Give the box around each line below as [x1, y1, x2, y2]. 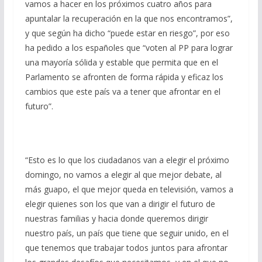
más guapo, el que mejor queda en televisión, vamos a [25, 183, 233, 195]
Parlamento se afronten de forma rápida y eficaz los [25, 71, 223, 82]
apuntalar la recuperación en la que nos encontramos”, [25, 12, 233, 24]
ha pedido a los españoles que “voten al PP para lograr [25, 42, 233, 53]
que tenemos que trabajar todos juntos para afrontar [25, 242, 227, 253]
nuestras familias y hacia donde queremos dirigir [25, 212, 208, 224]
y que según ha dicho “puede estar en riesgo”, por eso [25, 27, 230, 39]
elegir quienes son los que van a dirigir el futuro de [25, 198, 215, 209]
